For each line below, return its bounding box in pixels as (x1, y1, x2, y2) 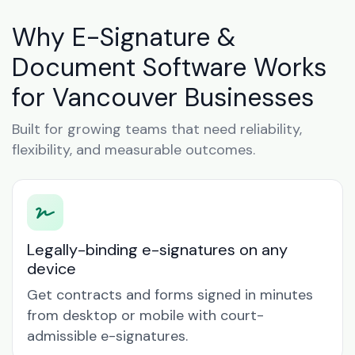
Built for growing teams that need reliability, (12, 120, 302, 139)
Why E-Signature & (12, 21, 235, 54)
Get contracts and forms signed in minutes (27, 285, 313, 304)
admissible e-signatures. (27, 326, 188, 345)
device (27, 258, 76, 279)
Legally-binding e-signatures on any (27, 239, 288, 260)
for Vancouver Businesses (12, 81, 314, 114)
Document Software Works (12, 51, 326, 84)
